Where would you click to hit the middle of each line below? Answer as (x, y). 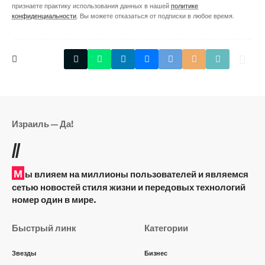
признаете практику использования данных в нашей (91, 6)
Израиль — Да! (43, 124)
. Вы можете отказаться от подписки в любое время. (155, 16)
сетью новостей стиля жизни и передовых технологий (129, 187)
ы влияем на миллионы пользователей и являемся (137, 174)
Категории (166, 228)
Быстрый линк (44, 228)
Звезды (24, 253)
